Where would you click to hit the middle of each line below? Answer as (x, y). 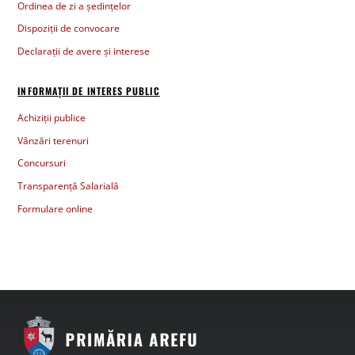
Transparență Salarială (69, 185)
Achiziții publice (52, 118)
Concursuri (42, 163)
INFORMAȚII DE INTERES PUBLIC (89, 91)
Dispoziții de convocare (69, 29)
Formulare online (55, 208)
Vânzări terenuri (53, 140)
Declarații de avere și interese (84, 51)
